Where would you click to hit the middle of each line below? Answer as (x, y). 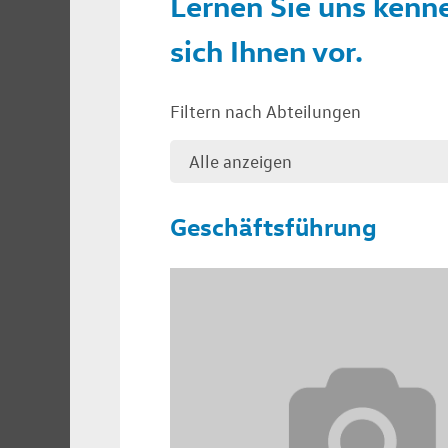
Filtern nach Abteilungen (265, 111)
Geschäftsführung (273, 226)
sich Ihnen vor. (266, 50)
